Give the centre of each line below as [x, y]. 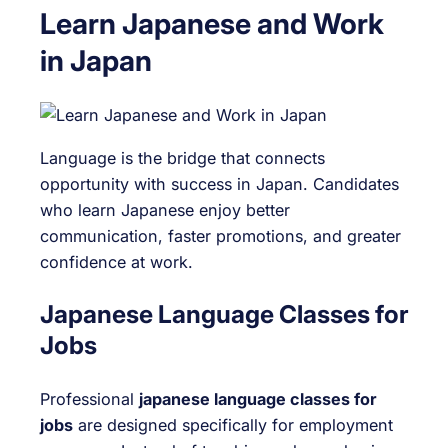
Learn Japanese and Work [212, 23]
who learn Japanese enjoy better [165, 209]
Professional [89, 398]
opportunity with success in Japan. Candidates [219, 183]
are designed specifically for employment [233, 424]
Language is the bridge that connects [182, 157]
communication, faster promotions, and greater [220, 235]
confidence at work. [116, 261]
